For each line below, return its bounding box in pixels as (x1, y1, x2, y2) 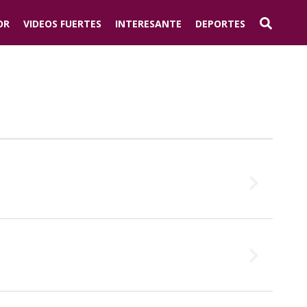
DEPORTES (195, 16, 245, 30)
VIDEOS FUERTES (23, 16, 101, 30)
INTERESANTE (115, 16, 182, 30)
